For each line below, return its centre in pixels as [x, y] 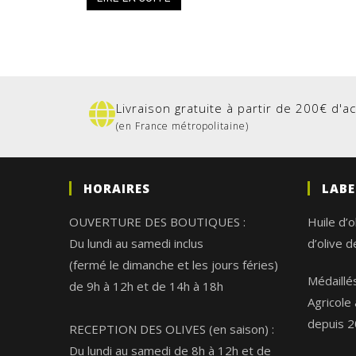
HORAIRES [117, 189]
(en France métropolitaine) [182, 126]
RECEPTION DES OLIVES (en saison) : [172, 329]
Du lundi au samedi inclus [136, 244]
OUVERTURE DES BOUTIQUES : [157, 222]
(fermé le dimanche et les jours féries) [174, 265]
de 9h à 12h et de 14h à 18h [146, 286]
